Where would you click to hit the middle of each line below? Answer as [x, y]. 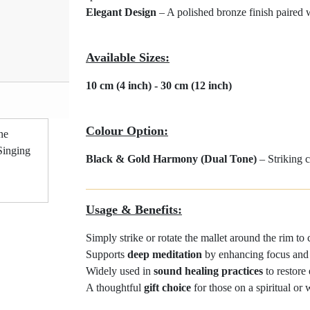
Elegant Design [121, 12]
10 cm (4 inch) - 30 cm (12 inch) [159, 85]
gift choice [167, 288]
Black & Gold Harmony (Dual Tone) [171, 159]
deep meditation [165, 254]
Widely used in [120, 271]
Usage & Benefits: [134, 210]
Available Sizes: [128, 57]
